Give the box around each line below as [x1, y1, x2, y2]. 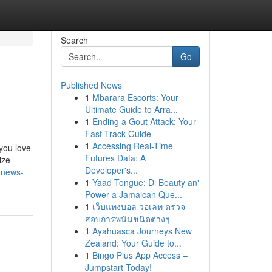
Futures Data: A [84, 152, 146, 164]
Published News [60, 79, 122, 91]
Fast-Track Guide [84, 127, 151, 140]
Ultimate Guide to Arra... [84, 103, 178, 115]
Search [60, 34, 88, 46]
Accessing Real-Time [92, 140, 173, 152]
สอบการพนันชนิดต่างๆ [84, 212, 170, 225]
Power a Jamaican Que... [84, 188, 182, 200]
